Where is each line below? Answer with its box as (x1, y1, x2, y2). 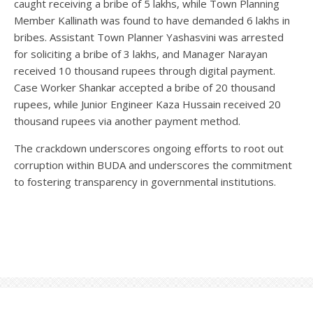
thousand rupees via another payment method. (14, 113, 240, 128)
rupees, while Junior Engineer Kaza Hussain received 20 (14, 96, 281, 111)
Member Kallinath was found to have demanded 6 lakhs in (14, 13, 290, 27)
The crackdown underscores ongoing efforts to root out (14, 140, 284, 155)
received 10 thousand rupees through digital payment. (14, 63, 275, 78)
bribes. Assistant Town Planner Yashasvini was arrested (14, 29, 284, 44)
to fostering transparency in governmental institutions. (14, 174, 276, 189)
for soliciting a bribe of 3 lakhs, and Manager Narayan (14, 46, 268, 61)
